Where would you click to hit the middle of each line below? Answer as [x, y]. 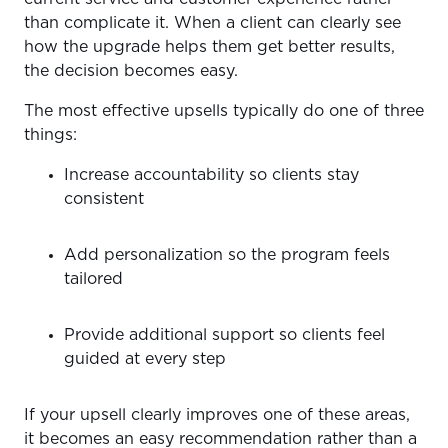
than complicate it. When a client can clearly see [212, 22]
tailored [96, 278]
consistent [106, 198]
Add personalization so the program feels [227, 254]
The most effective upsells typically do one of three [224, 110]
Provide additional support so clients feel [224, 334]
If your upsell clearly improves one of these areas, [217, 414]
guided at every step [147, 358]
